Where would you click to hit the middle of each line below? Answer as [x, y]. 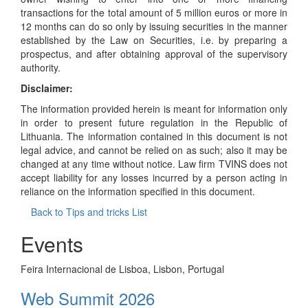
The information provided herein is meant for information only [154, 109]
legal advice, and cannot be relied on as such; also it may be [154, 150]
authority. [41, 67]
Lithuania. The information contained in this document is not [154, 136]
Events [52, 244]
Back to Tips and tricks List [89, 212]
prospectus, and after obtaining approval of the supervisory [154, 54]
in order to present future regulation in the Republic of [154, 122]
